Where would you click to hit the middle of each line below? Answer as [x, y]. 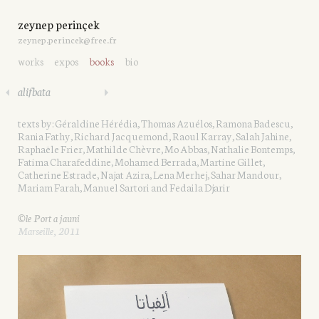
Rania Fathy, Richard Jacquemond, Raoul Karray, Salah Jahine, [155, 136]
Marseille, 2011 [49, 231]
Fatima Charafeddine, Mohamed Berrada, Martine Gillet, [141, 162]
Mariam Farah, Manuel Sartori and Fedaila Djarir [124, 187]
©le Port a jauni [49, 218]
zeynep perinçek [59, 24]
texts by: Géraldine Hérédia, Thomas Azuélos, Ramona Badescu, [155, 123]
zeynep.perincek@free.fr [67, 40]
